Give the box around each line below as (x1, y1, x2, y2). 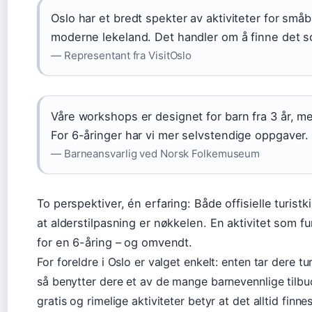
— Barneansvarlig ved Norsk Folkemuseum (51, 146, 260, 160)
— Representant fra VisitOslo (51, 48, 192, 62)
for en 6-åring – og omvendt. (37, 235, 193, 249)
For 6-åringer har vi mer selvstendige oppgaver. (51, 127, 309, 142)
